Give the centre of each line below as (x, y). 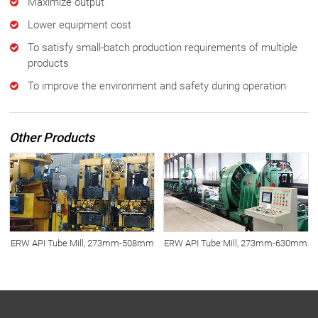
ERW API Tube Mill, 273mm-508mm (82, 243)
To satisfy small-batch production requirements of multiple (163, 47)
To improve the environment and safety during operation (157, 86)
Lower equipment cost (80, 24)
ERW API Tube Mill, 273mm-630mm (236, 243)
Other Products (52, 137)
